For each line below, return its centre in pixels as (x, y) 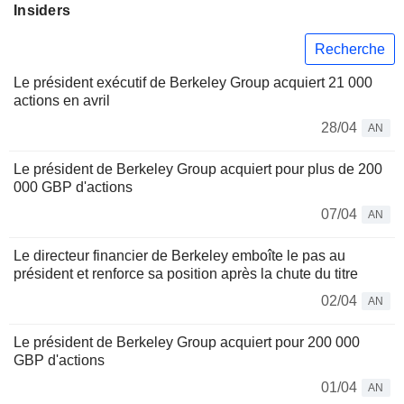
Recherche (350, 49)
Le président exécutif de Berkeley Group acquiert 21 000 (193, 83)
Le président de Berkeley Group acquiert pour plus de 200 (198, 170)
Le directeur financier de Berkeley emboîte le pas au (179, 256)
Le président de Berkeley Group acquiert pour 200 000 (187, 343)
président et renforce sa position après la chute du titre (186, 274)
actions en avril (62, 101)
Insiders (42, 10)
